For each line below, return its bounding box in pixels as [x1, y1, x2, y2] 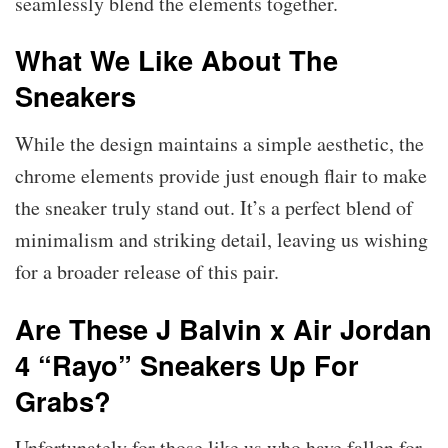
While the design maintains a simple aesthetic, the [15, 129, 424, 157]
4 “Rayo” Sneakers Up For [15, 344, 359, 384]
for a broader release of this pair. [15, 257, 286, 285]
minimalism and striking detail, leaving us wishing [15, 225, 428, 253]
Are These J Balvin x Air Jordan [15, 308, 432, 348]
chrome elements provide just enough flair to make [15, 161, 427, 189]
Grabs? [15, 380, 111, 420]
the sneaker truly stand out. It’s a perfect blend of [15, 193, 413, 221]
